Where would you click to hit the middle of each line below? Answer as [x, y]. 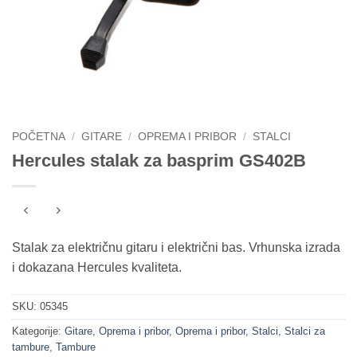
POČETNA [39, 136]
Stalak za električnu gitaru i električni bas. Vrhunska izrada [176, 248]
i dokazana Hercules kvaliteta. [97, 268]
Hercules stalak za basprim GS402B [159, 160]
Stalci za [305, 331]
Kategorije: [38, 331]
